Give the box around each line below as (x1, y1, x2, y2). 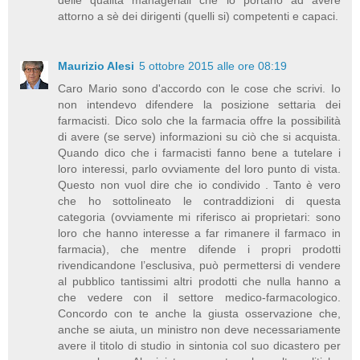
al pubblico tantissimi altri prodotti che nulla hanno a (58, 275, 341, 288)
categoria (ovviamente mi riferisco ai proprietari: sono (58, 211, 341, 224)
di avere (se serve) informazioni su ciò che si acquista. (58, 130, 341, 144)
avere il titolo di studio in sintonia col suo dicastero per (58, 339, 341, 353)
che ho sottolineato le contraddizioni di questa (58, 194, 341, 208)
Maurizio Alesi (58, 59, 135, 73)
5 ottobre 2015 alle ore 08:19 (139, 59, 288, 73)
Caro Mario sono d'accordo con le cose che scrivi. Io (58, 82, 341, 96)
